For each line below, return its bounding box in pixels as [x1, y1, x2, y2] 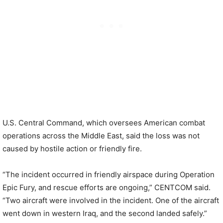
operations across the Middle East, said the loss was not [2, 131, 200, 140]
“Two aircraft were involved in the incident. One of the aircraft [2, 196, 219, 205]
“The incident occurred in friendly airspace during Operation [2, 170, 215, 179]
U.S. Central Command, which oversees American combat [2, 118, 205, 127]
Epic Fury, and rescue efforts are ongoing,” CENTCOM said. [2, 183, 211, 192]
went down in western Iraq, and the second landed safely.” [2, 209, 207, 218]
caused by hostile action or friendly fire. [2, 144, 142, 153]
